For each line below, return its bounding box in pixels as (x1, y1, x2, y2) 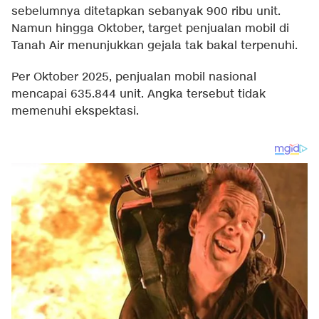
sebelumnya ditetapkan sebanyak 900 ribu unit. (11, 4, 281, 19)
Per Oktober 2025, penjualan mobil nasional (11, 70, 256, 85)
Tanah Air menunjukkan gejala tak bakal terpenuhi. (11, 38, 298, 53)
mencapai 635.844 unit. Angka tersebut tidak (11, 87, 266, 102)
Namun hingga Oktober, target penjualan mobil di (11, 21, 289, 36)
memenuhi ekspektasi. (11, 104, 139, 119)
